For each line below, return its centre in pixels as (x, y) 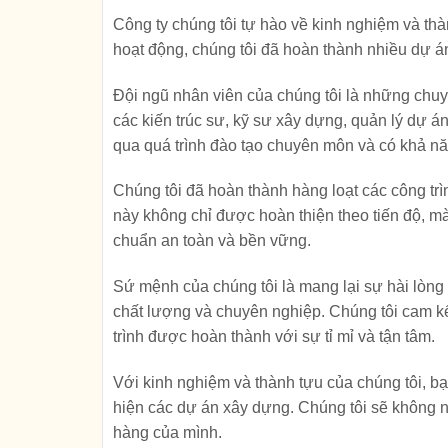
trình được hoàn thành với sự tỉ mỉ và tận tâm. (274, 337)
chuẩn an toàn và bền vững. (212, 241)
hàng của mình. (167, 432)
